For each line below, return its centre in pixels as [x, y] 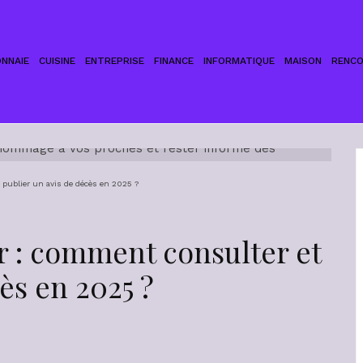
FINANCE [173, 61]
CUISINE [57, 61]
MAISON [303, 61]
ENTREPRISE [114, 61]
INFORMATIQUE [239, 61]
